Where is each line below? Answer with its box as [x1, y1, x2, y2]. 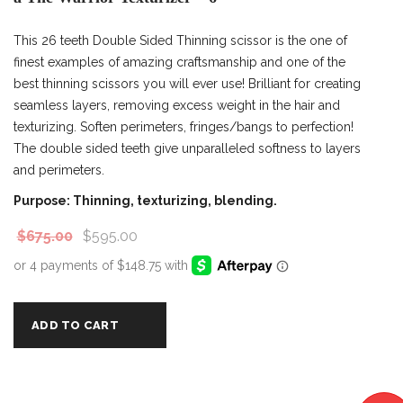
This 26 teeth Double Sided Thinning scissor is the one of [13, 32, 347, 48]
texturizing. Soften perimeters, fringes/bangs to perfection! [13, 119, 354, 134]
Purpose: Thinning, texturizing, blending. [13, 193, 277, 208]
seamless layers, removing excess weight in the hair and [13, 97, 340, 112]
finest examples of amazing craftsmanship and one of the [13, 54, 345, 69]
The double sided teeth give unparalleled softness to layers [13, 140, 361, 156]
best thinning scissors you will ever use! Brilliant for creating [13, 76, 361, 91]
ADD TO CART [31, 318, 119, 332]
